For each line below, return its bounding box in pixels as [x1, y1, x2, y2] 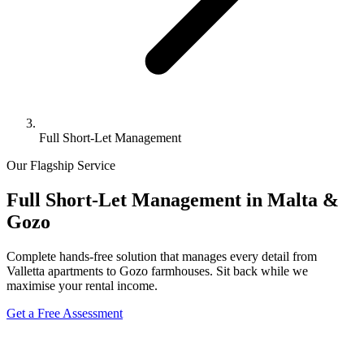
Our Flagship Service [6, 158, 115, 172]
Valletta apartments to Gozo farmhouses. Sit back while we [6, 263, 308, 278]
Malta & [267, 188, 339, 210]
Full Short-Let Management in [6, 188, 267, 210]
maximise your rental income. [6, 278, 158, 292]
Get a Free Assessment [6, 305, 123, 320]
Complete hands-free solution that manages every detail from [6, 249, 317, 263]
